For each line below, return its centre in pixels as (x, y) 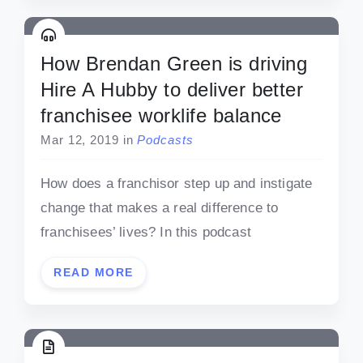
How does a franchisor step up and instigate (177, 184)
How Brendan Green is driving (174, 64)
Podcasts (165, 140)
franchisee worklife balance (161, 116)
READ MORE (94, 273)
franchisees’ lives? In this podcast (146, 233)
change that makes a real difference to (160, 208)
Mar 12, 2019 (80, 140)
